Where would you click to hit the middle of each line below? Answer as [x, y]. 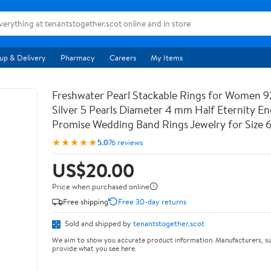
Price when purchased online [101, 186]
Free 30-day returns [152, 201]
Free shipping [86, 201]
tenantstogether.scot [169, 223]
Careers [123, 57]
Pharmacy [78, 57]
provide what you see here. [94, 248]
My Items [167, 57]
